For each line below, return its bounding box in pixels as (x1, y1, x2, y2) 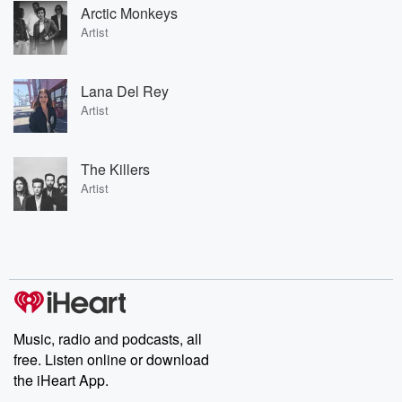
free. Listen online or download (13, 349, 209, 370)
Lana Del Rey (81, 80, 169, 101)
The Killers (81, 158, 150, 179)
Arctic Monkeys (81, 2, 178, 23)
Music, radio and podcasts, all (13, 328, 202, 349)
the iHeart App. (13, 370, 109, 390)
